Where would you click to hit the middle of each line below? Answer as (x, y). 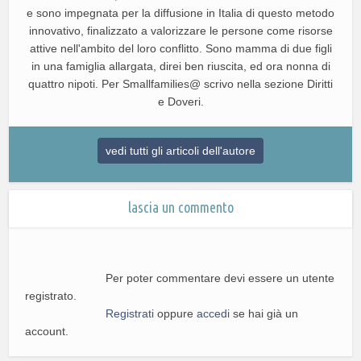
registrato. (51, 295)
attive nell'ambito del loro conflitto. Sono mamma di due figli (180, 48)
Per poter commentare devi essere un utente (220, 278)
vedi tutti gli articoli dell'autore (180, 150)
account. (47, 331)
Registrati (130, 313)
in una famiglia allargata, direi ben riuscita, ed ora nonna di (180, 66)
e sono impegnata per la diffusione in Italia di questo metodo (180, 12)
